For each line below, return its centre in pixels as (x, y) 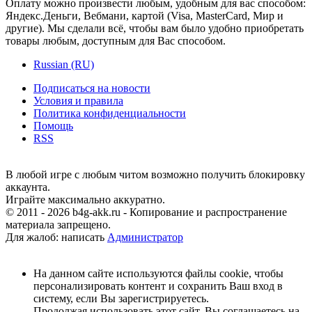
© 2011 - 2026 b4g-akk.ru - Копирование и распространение (146, 212)
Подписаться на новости (92, 88)
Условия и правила (78, 100)
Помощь (53, 125)
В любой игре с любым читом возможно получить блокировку (155, 174)
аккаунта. (28, 187)
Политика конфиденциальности (110, 113)
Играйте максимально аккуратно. (85, 199)
